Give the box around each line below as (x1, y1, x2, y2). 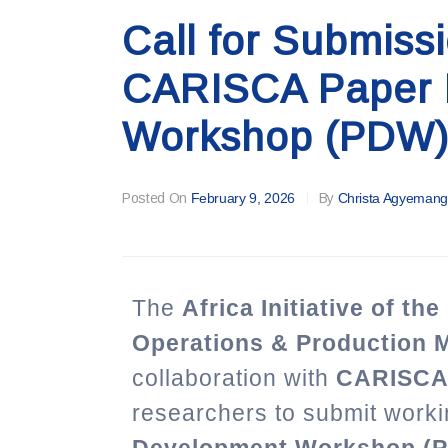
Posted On (122, 190, 187, 207)
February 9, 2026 (190, 190, 295, 207)
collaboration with (132, 365, 336, 392)
